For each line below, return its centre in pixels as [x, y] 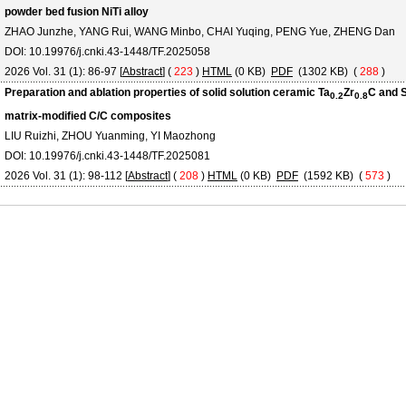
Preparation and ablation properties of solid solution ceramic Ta [167, 92]
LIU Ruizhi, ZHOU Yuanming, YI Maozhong [110, 136]
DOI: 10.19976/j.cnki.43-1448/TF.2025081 [107, 156]
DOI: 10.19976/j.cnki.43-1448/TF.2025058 [107, 52]
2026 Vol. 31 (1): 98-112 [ [66, 176]
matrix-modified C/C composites [88, 116]
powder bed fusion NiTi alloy [77, 12]
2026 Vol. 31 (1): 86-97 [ [63, 72]
